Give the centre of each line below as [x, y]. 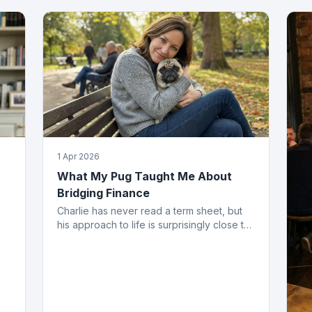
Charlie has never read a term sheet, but [150, 210]
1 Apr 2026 [79, 156]
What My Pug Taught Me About [145, 176]
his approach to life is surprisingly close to [154, 224]
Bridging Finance [104, 193]
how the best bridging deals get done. [146, 238]
